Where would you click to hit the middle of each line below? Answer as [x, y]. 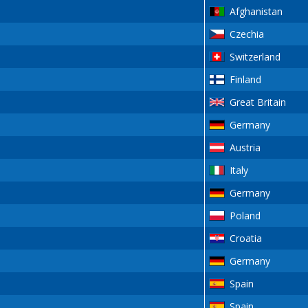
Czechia [246, 34]
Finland [245, 80]
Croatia [245, 239]
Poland [245, 216]
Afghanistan [256, 12]
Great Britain [257, 102]
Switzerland [255, 57]
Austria [245, 148]
